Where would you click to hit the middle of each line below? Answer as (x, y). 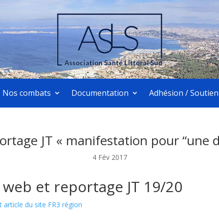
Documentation (100, 93)
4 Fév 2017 (109, 157)
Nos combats (27, 93)
